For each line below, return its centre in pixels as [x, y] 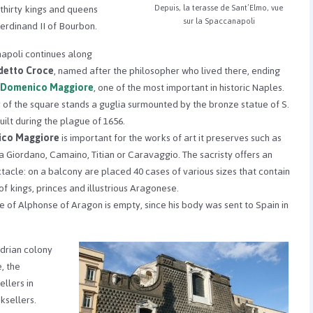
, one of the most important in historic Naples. [189, 87]
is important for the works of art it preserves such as [170, 138]
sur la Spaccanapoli [219, 21]
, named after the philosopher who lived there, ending [167, 71]
